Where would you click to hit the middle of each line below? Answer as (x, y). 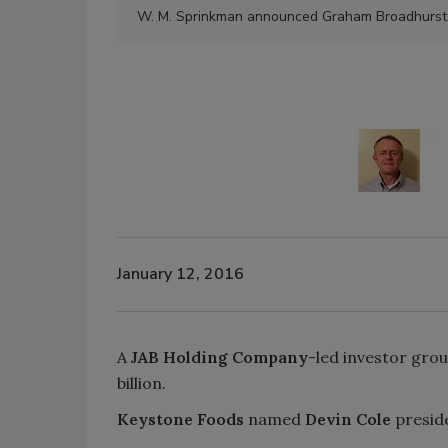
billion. (141, 382)
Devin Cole (348, 418)
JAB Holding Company (219, 356)
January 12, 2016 (180, 274)
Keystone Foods (180, 418)
